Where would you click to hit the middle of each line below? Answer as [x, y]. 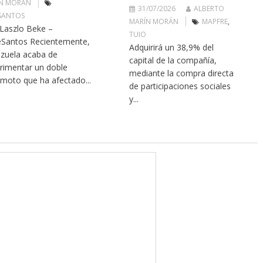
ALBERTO [209, 9]
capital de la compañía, [173, 60]
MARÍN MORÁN [154, 22]
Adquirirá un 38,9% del [172, 48]
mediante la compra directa [182, 73]
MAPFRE [215, 22]
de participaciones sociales [180, 86]
